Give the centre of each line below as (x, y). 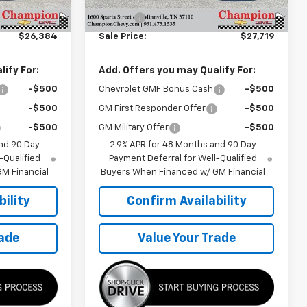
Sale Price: (123, 36)
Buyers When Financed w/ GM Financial (183, 172)
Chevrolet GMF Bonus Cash (156, 89)
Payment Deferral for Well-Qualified (183, 158)
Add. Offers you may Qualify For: (177, 70)
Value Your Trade (186, 238)
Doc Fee (116, 17)
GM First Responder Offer (152, 108)
